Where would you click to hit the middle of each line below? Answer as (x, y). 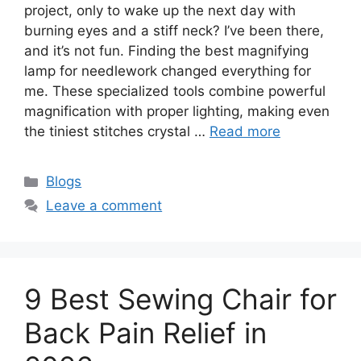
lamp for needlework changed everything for (168, 71)
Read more (245, 132)
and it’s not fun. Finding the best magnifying (166, 51)
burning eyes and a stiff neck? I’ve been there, (174, 31)
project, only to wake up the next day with (160, 11)
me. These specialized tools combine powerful (175, 91)
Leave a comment (104, 206)
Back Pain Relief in (145, 333)
